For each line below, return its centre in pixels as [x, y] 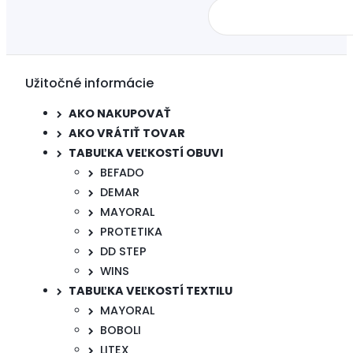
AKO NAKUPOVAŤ [120, 113]
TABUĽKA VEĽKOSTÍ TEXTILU [150, 290]
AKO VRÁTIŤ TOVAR [127, 133]
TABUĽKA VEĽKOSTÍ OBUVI [146, 152]
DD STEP [123, 251]
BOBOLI [121, 330]
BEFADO [122, 172]
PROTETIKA [131, 231]
